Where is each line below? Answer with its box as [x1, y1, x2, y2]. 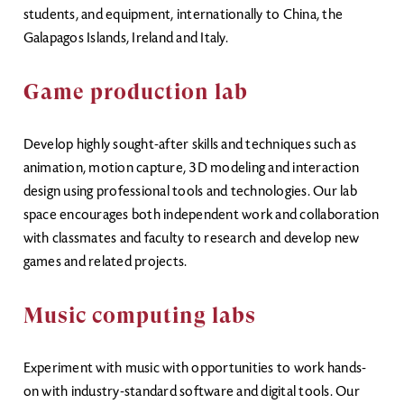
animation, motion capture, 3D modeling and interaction [23, 161, 359, 176]
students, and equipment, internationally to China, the [23, 8, 343, 23]
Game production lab [23, 79, 248, 105]
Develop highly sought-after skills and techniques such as [23, 138, 356, 152]
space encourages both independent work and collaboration [23, 208, 380, 223]
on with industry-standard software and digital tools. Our [23, 385, 360, 399]
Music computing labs [23, 303, 262, 328]
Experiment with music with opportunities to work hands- [23, 362, 367, 376]
